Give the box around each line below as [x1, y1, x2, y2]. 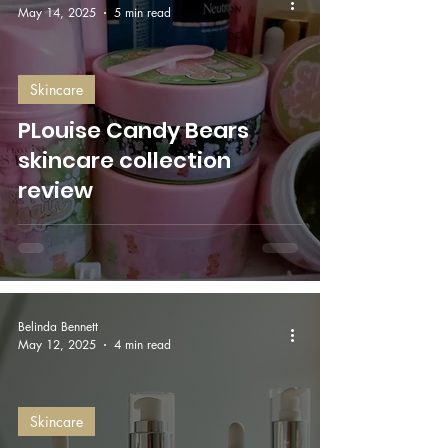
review [18, 175, 93, 206]
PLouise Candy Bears [18, 115, 249, 146]
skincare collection [18, 145, 231, 176]
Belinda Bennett [18, 318, 98, 335]
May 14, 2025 [18, 4, 96, 21]
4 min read [114, 336, 171, 353]
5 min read [114, 4, 171, 21]
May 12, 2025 [18, 336, 96, 353]
